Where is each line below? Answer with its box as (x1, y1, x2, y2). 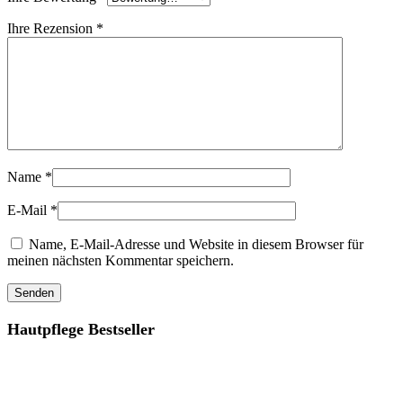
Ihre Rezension (7, 21, 96, 37)
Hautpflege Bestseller (7, 320, 155, 339)
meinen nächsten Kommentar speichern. (7, 253, 234, 269)
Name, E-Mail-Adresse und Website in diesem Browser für (29, 237, 363, 253)
